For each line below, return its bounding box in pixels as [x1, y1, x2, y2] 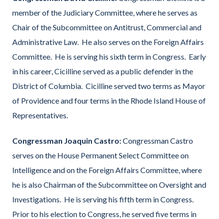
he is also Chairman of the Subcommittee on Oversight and [12, 179, 206, 189]
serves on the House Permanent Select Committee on [12, 150, 189, 160]
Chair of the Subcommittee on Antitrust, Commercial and [12, 22, 201, 32]
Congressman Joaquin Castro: [12, 135, 121, 145]
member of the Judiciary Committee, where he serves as [12, 7, 197, 17]
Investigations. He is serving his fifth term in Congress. [12, 194, 195, 204]
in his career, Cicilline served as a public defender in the [12, 66, 193, 76]
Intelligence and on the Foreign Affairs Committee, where [12, 165, 202, 175]
